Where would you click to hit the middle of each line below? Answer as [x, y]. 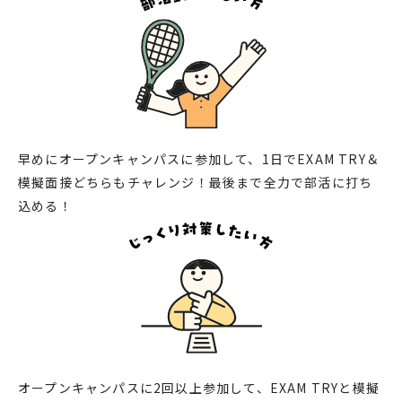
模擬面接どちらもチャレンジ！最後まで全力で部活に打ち [196, 182]
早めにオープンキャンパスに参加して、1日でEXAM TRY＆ [199, 158]
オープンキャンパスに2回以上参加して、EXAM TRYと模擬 [199, 387]
